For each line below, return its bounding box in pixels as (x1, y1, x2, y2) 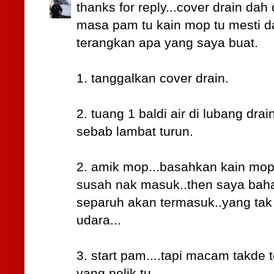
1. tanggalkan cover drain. (76, 71, 229, 86)
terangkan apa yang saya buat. (76, 35, 258, 51)
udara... (76, 213, 121, 228)
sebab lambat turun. (76, 124, 193, 139)
